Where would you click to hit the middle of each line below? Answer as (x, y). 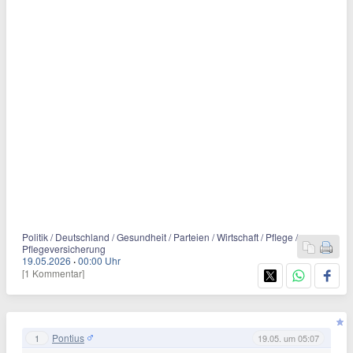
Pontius (68, 337)
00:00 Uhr (99, 261)
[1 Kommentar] (53, 273)
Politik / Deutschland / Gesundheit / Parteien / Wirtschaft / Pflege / (160, 237)
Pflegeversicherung (64, 249)
